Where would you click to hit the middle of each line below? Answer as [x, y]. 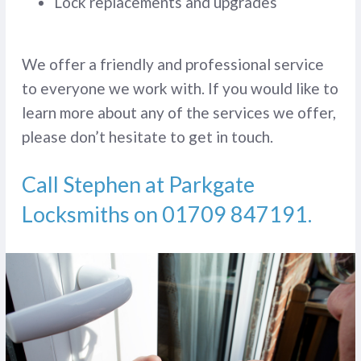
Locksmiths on [91, 214]
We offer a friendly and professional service [172, 64]
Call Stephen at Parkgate [138, 185]
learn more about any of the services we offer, [178, 113]
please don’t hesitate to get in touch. [147, 137]
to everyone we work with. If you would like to [180, 89]
